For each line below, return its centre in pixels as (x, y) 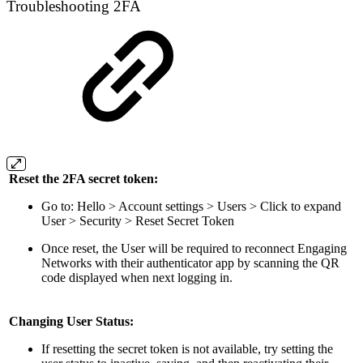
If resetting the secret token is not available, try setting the (187, 348)
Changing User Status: (71, 321)
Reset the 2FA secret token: (83, 178)
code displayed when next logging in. (139, 277)
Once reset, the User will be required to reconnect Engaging (194, 248)
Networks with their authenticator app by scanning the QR (190, 263)
